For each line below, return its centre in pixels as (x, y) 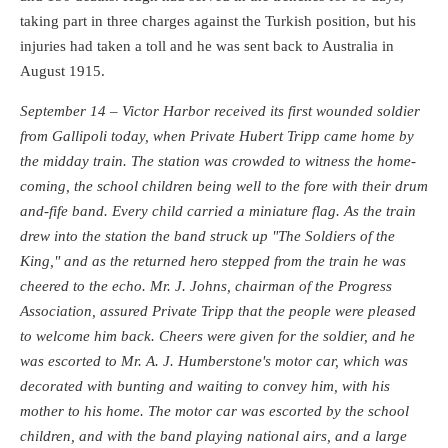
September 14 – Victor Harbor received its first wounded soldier (220, 110)
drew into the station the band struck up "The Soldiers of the (207, 235)
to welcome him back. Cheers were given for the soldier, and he (217, 335)
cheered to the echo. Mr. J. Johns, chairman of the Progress (206, 285)
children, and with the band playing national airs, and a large (213, 435)
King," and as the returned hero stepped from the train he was (213, 260)
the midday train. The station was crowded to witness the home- (218, 160)
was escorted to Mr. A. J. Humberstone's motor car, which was (214, 360)
